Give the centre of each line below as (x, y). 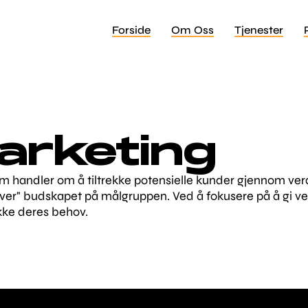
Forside (131, 30)
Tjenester (259, 30)
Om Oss (192, 30)
